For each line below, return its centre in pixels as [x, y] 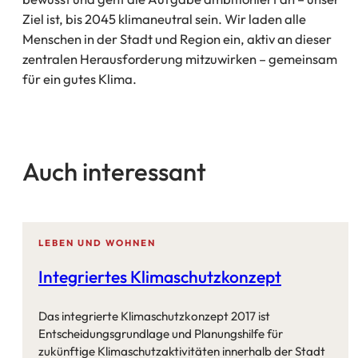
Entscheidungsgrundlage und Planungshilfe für [161, 333]
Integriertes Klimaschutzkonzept [160, 277]
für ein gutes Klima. [80, 78]
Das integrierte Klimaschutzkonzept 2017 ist [154, 316]
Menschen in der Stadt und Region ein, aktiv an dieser [177, 38]
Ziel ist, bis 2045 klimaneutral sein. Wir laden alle [164, 18]
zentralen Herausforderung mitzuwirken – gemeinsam [180, 58]
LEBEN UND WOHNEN [97, 243]
